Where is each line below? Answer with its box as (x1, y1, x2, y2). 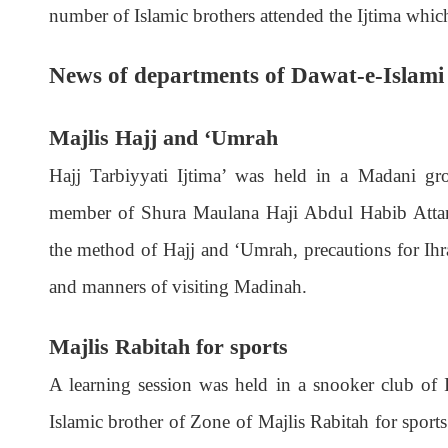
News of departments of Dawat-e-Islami (48, 62, 444, 89)
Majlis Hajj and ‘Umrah (48, 124, 278, 150)
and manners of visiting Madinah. (48, 275, 307, 297)
